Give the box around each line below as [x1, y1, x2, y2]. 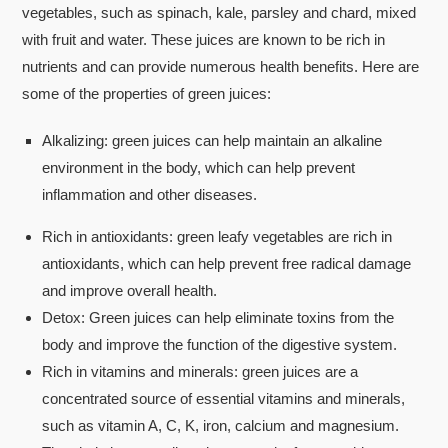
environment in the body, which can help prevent [42, 158, 356, 176]
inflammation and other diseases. [42, 185, 258, 203]
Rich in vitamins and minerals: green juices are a [42, 362, 359, 380]
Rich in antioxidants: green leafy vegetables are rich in [42, 227, 393, 245]
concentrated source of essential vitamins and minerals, [42, 389, 406, 407]
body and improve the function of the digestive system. [42, 335, 398, 353]
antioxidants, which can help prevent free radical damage [42, 254, 412, 272]
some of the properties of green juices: [22, 84, 272, 102]
